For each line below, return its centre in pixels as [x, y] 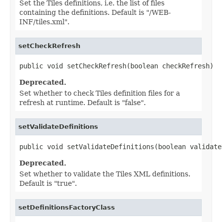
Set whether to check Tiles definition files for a [100, 93]
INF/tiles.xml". [44, 22]
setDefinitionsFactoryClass [67, 207]
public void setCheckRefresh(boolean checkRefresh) [116, 66]
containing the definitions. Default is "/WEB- [95, 12]
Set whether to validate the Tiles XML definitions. [105, 174]
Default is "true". [48, 183]
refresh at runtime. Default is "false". [83, 102]
